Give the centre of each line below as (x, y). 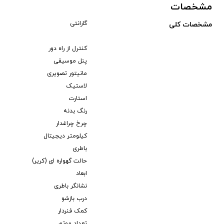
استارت (78, 98)
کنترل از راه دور (68, 48)
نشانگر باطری (70, 186)
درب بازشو (74, 198)
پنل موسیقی (70, 61)
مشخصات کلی (190, 25)
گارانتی (78, 23)
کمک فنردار (72, 211)
